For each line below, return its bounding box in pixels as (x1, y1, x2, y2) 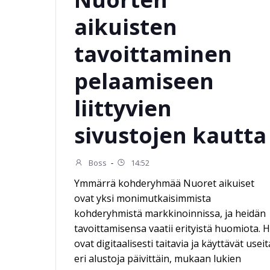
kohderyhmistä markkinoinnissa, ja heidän (74, 207, 266, 220)
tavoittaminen (74, 39, 233, 69)
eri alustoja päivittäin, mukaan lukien (74, 252, 242, 265)
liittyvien (74, 93, 172, 123)
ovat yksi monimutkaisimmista (74, 192, 212, 205)
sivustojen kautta (74, 121, 267, 150)
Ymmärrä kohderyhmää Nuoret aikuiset (74, 177, 255, 190)
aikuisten (74, 12, 178, 42)
